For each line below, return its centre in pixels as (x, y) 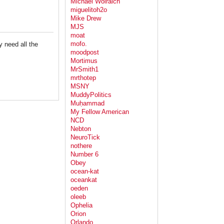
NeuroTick (85, 137)
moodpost (85, 52)
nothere (81, 146)
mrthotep (83, 78)
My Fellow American (100, 112)
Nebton (81, 129)
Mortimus (84, 61)
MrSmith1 (84, 69)
